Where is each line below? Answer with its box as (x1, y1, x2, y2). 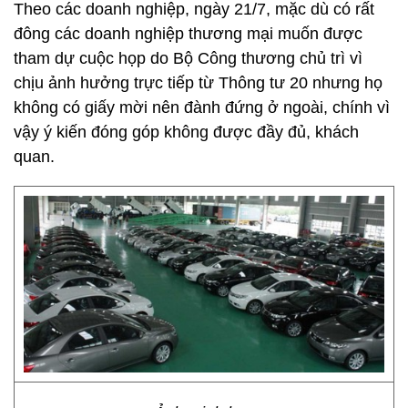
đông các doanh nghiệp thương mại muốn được (14, 25, 362, 43)
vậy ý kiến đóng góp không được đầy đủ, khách (14, 123, 359, 141)
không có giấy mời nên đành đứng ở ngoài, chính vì (14, 98, 390, 117)
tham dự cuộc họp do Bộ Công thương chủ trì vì (14, 49, 362, 67)
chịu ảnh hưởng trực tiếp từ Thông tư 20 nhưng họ (14, 74, 382, 92)
